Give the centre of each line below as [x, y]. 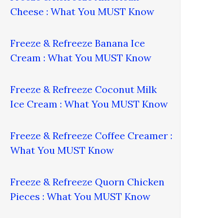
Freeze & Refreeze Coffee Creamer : [91, 135]
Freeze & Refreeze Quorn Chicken [88, 182]
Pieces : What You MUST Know [81, 196]
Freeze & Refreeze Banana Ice [78, 43]
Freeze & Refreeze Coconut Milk [84, 89]
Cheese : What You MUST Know [82, 11]
